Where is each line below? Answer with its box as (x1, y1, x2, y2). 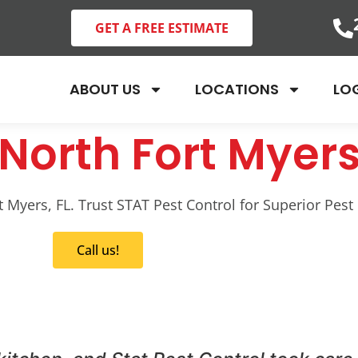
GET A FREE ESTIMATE (95, 19, 229, 37)
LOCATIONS (194, 79, 279, 100)
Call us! (76, 241, 119, 259)
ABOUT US (69, 79, 141, 100)
